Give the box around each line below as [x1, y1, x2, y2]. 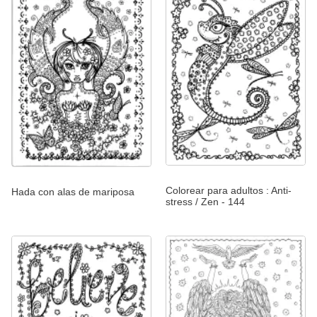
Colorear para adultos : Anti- [166, 185, 292, 197]
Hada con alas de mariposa [11, 185, 134, 197]
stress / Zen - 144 [166, 196, 245, 208]
